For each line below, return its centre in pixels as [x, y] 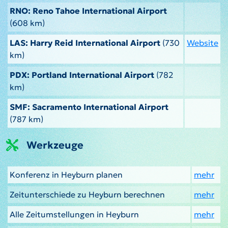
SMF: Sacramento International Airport [89, 107]
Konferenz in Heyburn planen [66, 174]
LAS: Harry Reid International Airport [85, 42]
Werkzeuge [55, 145]
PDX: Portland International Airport [82, 75]
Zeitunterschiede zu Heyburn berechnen [87, 194]
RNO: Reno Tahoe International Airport [88, 10]
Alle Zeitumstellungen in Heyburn [74, 214]
